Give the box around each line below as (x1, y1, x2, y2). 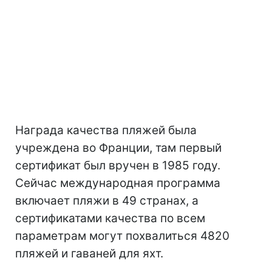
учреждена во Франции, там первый (15, 141, 222, 155)
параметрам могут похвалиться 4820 (15, 229, 229, 243)
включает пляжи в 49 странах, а (15, 194, 199, 208)
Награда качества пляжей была (15, 123, 197, 138)
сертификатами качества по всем (15, 211, 205, 226)
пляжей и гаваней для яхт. (15, 246, 163, 261)
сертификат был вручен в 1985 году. (15, 158, 220, 173)
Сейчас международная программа (15, 176, 220, 191)
